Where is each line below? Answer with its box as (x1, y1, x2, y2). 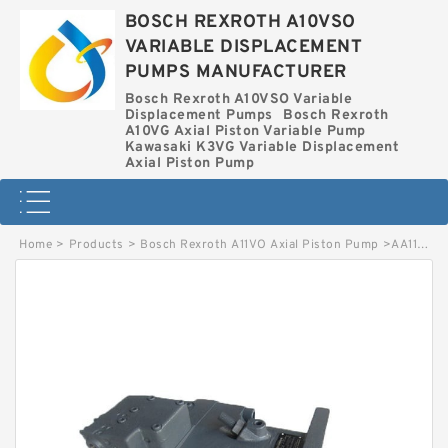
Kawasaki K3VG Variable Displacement (124, 139, 399, 156)
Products (68, 237, 124, 253)
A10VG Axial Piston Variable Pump (124, 123, 366, 140)
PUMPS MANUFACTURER (124, 61, 347, 84)
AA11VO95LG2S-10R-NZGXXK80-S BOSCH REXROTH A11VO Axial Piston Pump (391, 237, 417, 253)
